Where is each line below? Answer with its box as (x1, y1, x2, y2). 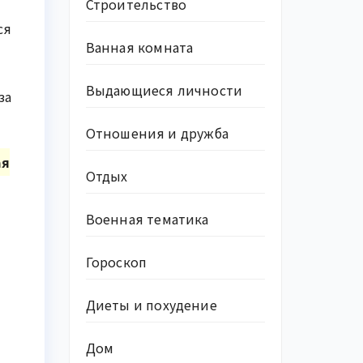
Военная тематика (85, 209, 209, 228)
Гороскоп (85, 252, 147, 271)
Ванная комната (85, 37, 194, 57)
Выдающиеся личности (85, 80, 243, 100)
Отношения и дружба (85, 123, 229, 143)
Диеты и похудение (85, 295, 217, 314)
